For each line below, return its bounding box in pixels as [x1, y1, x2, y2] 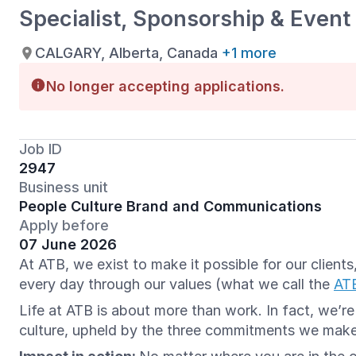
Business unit [19, 179, 108, 195]
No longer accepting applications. [46, 78, 284, 95]
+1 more [222, 44, 277, 61]
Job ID [19, 141, 62, 157]
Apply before [19, 217, 109, 234]
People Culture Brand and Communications [19, 198, 322, 215]
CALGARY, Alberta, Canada [35, 44, 218, 61]
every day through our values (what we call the [19, 276, 334, 292]
